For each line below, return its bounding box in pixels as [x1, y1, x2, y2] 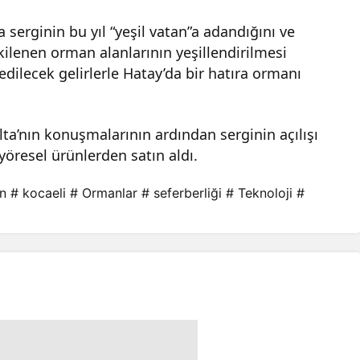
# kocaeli [10, 185, 66, 202]
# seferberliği [141, 185, 222, 202]
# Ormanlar [70, 185, 137, 202]
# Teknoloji [226, 185, 292, 202]
